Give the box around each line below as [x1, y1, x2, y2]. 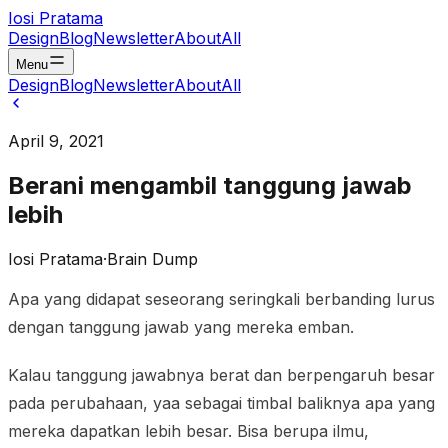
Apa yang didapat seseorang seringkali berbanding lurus [8, 288, 435, 309]
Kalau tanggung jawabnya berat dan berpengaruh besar [8, 364, 435, 385]
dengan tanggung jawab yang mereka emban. [8, 316, 354, 337]
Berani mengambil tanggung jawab [8, 170, 412, 200]
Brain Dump [107, 248, 198, 269]
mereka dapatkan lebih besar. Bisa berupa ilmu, [8, 420, 369, 441]
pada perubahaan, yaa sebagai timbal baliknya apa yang [8, 392, 435, 413]
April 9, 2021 [8, 131, 104, 151]
